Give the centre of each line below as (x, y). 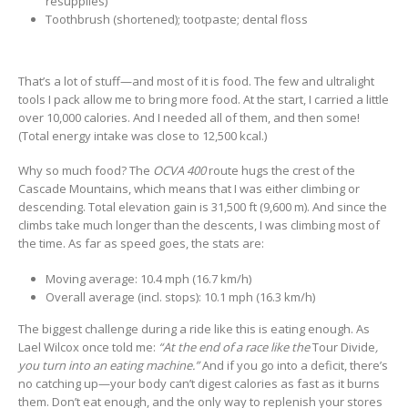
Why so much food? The (86, 171)
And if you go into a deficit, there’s (294, 365)
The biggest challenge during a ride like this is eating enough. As (194, 328)
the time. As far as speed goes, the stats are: (141, 244)
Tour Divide (344, 347)
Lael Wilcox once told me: (88, 347)
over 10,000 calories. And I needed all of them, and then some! (189, 117)
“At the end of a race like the (235, 347)
